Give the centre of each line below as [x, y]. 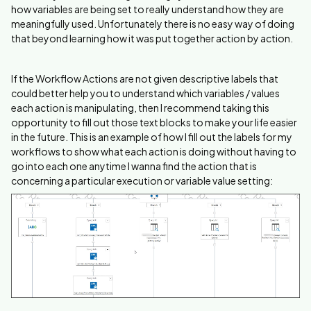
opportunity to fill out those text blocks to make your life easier [154, 122]
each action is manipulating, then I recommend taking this [140, 107]
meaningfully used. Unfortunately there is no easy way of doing [153, 23]
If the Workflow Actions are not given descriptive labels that [145, 78]
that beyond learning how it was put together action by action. [152, 38]
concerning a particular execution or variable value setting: [142, 180]
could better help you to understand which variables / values [145, 93]
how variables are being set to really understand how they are [148, 9]
